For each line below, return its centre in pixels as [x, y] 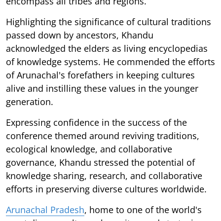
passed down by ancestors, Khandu [80, 35]
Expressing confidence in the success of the [96, 122]
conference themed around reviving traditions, [103, 135]
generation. [30, 101]
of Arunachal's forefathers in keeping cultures [100, 75]
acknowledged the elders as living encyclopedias [107, 48]
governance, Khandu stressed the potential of [100, 162]
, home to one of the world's [143, 209]
